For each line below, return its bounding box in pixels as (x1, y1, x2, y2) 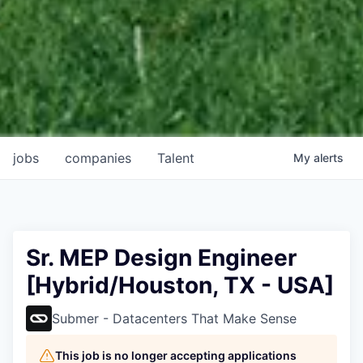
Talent (157, 149, 194, 166)
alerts (314, 150, 344, 164)
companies (65, 149, 131, 166)
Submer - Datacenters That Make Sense (52, 310, 297, 327)
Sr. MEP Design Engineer (26, 243, 297, 271)
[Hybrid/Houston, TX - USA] (26, 271, 334, 299)
